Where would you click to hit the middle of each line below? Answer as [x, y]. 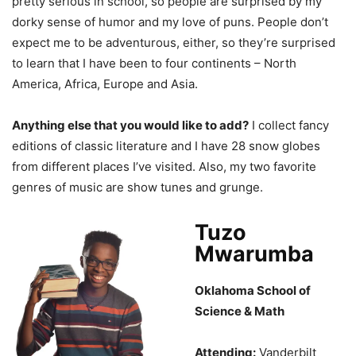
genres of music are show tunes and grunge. [137, 187]
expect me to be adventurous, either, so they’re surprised [174, 42]
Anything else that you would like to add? [130, 125]
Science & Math [240, 311]
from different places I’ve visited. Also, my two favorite [164, 166]
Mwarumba [254, 253]
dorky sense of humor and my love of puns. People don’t [170, 21]
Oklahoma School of [253, 290]
